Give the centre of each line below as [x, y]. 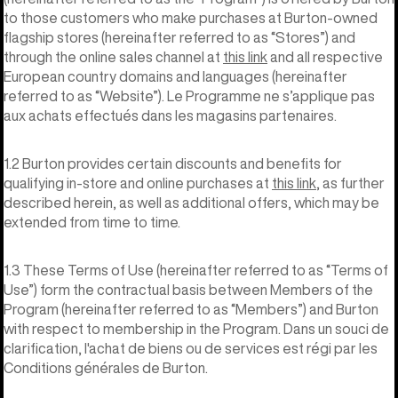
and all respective [325, 56]
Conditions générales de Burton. [106, 367]
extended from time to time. [92, 222]
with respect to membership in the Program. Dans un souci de [196, 328]
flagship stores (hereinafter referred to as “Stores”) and [179, 37]
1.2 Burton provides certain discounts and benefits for [173, 163]
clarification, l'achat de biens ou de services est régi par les [191, 348]
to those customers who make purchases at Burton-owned [191, 17]
